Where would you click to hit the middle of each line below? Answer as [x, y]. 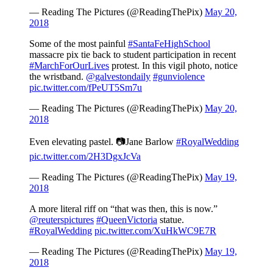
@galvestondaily [118, 76]
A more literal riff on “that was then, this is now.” [123, 208]
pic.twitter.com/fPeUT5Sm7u [86, 87]
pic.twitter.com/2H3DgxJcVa [85, 156]
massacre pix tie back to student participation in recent [133, 54]
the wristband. [58, 76]
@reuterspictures [62, 219]
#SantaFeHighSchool [169, 43]
